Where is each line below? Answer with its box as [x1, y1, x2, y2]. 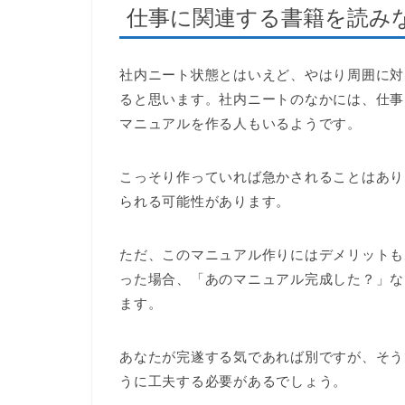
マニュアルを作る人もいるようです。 [119, 115, 362, 131]
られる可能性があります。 [119, 193, 291, 209]
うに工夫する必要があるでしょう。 [119, 372, 348, 389]
